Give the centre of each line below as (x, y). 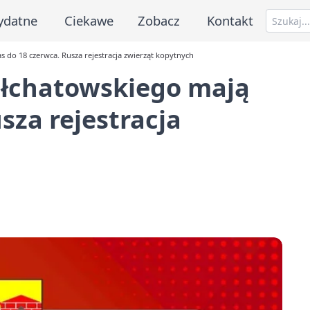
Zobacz (159, 20)
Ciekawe (89, 20)
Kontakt (230, 20)
